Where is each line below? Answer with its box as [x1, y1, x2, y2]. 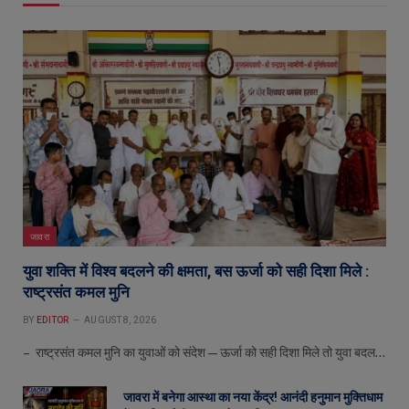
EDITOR [36, 314, 69, 325]
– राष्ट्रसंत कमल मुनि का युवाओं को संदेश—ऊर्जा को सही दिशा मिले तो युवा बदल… [23, 344, 385, 360]
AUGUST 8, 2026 [84, 314, 157, 325]
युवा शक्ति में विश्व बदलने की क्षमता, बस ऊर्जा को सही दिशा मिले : [23, 261, 369, 280]
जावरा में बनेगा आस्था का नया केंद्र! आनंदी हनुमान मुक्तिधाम [123, 389, 383, 404]
